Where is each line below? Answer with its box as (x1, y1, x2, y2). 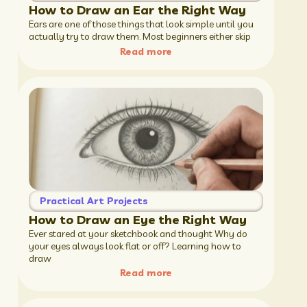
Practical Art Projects (39, 194, 148, 207)
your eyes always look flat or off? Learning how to (28, 239, 241, 252)
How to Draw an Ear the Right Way (28, 2, 246, 19)
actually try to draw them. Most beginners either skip (28, 30, 251, 43)
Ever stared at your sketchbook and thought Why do (28, 227, 247, 240)
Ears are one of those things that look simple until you (28, 18, 254, 31)
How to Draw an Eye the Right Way (28, 211, 247, 228)
